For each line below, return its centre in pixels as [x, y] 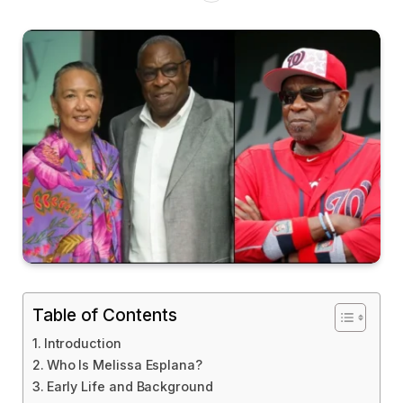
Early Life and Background [130, 387]
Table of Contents [105, 315]
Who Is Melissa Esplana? [124, 365]
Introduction [82, 344]
